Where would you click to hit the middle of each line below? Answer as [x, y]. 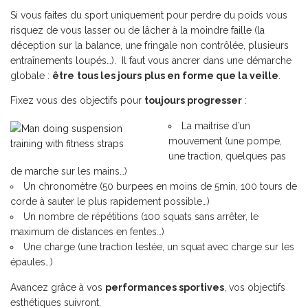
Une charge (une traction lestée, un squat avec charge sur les [159, 247]
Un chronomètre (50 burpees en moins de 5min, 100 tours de [160, 186]
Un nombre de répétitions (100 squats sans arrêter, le [141, 217]
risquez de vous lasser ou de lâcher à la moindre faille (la [137, 30]
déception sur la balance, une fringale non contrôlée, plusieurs [150, 45]
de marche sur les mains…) [69, 171]
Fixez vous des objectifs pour [77, 100]
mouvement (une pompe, [225, 141]
